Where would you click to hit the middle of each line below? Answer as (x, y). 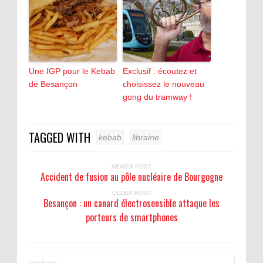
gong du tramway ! (157, 97)
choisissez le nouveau (163, 84)
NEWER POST (131, 166)
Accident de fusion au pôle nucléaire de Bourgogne (131, 176)
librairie (146, 137)
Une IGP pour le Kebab (72, 71)
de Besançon (53, 84)
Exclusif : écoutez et (160, 71)
